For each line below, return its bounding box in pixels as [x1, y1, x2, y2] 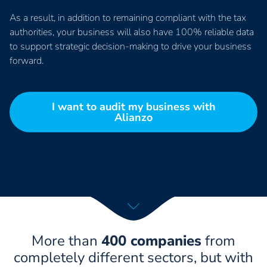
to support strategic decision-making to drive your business [10, 39, 252, 53]
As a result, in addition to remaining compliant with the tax [10, 11, 246, 24]
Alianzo [114, 110, 153, 125]
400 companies [101, 231, 201, 250]
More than [32, 231, 101, 250]
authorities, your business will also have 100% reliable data [10, 25, 254, 39]
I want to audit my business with [51, 99, 216, 114]
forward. [10, 54, 44, 67]
